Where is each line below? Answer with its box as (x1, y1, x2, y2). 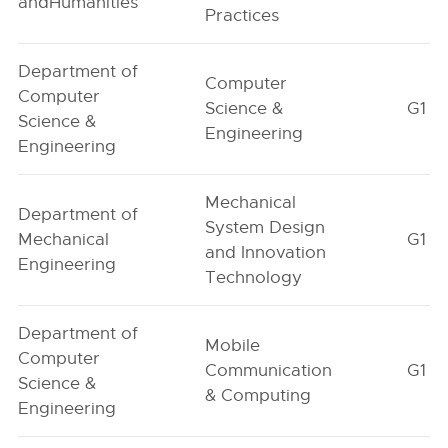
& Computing (205, 385, 312, 406)
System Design (205, 217, 326, 238)
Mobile (205, 335, 261, 356)
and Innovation (205, 242, 327, 263)
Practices (205, 5, 280, 26)
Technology (205, 267, 303, 288)
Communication (205, 360, 333, 381)
